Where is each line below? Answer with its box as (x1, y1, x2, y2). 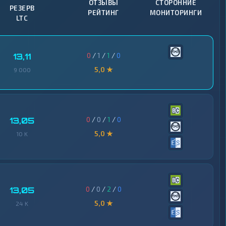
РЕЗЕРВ (9, 4, 35, 12)
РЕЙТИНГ (88, 9, 119, 17)
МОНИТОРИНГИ (149, 9, 202, 17)
